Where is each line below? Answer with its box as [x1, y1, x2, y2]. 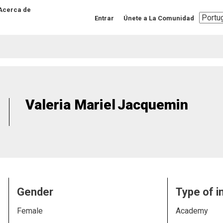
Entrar [95, 14, 114, 22]
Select [199, 11, 222, 21]
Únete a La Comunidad [123, 14, 195, 22]
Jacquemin [117, 97, 189, 113]
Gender [17, 186, 54, 198]
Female [17, 206, 43, 216]
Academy [175, 206, 208, 216]
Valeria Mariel [25, 97, 116, 113]
